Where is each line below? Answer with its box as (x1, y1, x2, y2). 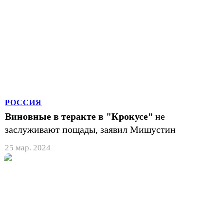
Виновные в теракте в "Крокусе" (5, 110, 153, 122)
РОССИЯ (5, 98, 42, 107)
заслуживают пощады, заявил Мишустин (5, 124, 176, 135)
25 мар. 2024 (5, 143, 51, 152)
